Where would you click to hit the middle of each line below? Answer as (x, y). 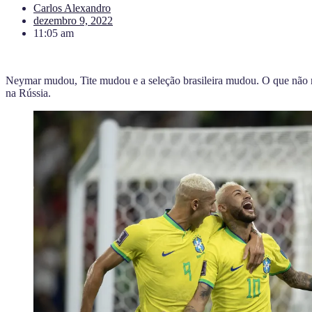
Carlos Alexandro (72, 8)
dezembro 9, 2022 (73, 20)
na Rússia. (28, 93)
